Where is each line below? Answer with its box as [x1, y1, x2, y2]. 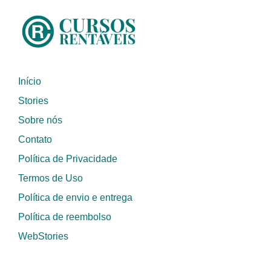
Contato [18, 134, 52, 145]
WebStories [18, 230, 68, 241]
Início [18, 76, 41, 87]
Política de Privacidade [18, 153, 117, 164]
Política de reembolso [18, 211, 111, 222]
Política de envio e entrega [18, 192, 132, 203]
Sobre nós [18, 114, 62, 125]
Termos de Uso [18, 172, 83, 183]
